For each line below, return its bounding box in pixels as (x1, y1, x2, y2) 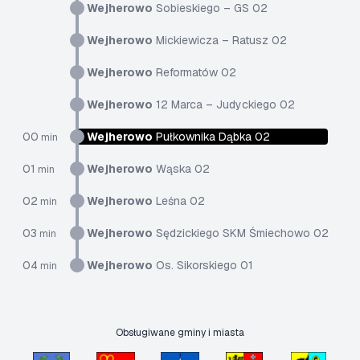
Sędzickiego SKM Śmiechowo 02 (153, 226, 329, 240)
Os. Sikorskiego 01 (153, 258, 253, 272)
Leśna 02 (153, 194, 205, 208)
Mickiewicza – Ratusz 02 (153, 33, 287, 47)
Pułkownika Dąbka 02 (153, 129, 270, 144)
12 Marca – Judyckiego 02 (153, 97, 295, 112)
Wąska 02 (153, 162, 210, 176)
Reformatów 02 (153, 65, 236, 80)
